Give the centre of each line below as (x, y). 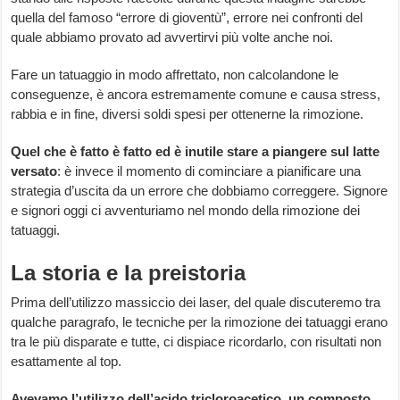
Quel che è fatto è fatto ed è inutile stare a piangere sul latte (196, 152)
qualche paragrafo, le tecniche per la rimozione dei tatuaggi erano (200, 322)
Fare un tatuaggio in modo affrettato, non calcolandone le (175, 75)
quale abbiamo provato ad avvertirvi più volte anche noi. (172, 37)
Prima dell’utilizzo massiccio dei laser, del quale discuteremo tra (196, 303)
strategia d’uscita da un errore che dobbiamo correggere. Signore (200, 191)
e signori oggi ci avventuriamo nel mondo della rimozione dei (186, 211)
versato (34, 171)
